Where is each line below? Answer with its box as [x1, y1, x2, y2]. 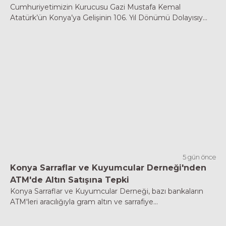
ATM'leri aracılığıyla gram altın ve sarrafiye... [10, 197, 158, 206]
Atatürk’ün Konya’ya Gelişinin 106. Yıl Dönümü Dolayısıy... [10, 13, 207, 22]
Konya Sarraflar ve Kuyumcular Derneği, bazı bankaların [10, 186, 203, 196]
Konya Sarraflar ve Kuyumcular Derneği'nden [10, 162, 206, 173]
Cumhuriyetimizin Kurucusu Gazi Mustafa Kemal [10, 2, 181, 12]
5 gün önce [183, 152, 216, 161]
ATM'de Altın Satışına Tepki [10, 175, 129, 185]
